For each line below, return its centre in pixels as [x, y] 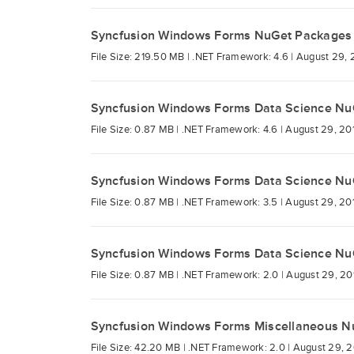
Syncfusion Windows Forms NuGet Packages [221, 36]
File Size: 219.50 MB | [141, 57]
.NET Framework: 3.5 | [233, 202]
